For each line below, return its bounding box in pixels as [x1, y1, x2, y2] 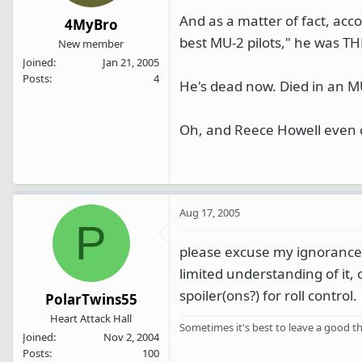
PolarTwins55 [44, 290, 137, 309]
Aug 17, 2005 [179, 204, 240, 220]
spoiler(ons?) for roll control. [179, 285, 357, 305]
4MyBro [64, 15, 118, 35]
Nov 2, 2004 [103, 330, 159, 345]
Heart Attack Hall [50, 311, 132, 326]
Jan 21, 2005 [103, 55, 159, 70]
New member [58, 36, 124, 52]
